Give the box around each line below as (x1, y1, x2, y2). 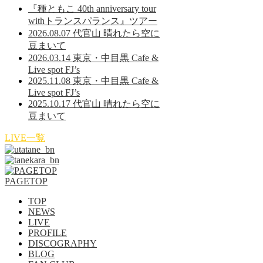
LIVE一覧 (5, 133, 45, 143)
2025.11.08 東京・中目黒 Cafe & (28, 76, 159, 86)
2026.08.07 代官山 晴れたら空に (28, 28, 160, 39)
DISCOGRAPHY (28, 238, 97, 249)
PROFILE (28, 228, 67, 238)
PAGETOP (5, 176, 48, 187)
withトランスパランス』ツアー (28, 16, 157, 26)
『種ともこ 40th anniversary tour (28, 4, 156, 14)
